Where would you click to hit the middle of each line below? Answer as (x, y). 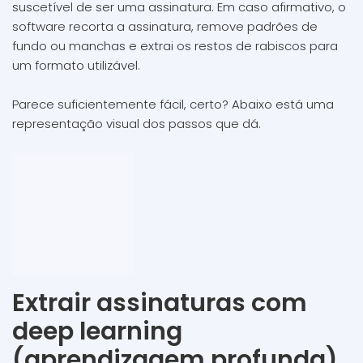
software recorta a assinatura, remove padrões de (165, 26)
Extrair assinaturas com (160, 303)
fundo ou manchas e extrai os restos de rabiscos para (175, 46)
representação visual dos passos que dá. (137, 124)
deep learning (97, 331)
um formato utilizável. (76, 65)
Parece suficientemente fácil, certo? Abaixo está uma (173, 104)
